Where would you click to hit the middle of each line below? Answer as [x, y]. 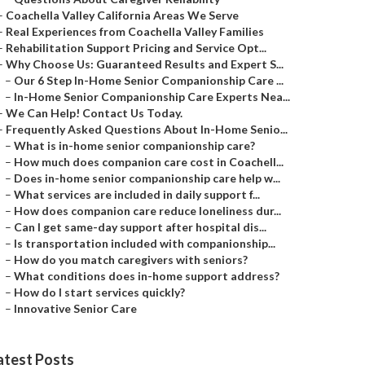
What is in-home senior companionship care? [134, 145]
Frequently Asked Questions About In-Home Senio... [147, 129]
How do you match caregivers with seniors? [131, 259]
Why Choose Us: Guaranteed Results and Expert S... [145, 64]
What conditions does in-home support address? [147, 276]
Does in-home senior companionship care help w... [147, 178]
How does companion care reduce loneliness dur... [147, 211]
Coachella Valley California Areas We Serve [122, 15]
